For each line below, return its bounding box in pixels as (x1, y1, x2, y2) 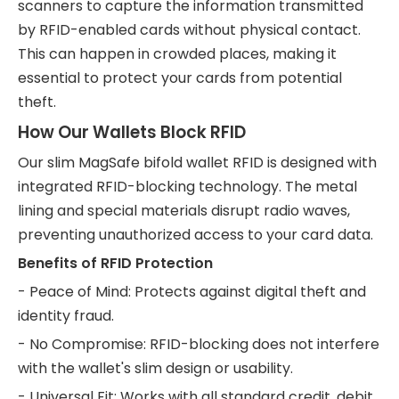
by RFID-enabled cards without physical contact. (18, 20, 361, 40)
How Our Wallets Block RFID (18, 120, 246, 144)
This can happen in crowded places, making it (18, 44, 337, 64)
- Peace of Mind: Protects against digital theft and (18, 281, 366, 302)
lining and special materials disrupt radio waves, (18, 200, 350, 221)
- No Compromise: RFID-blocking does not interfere (18, 334, 379, 354)
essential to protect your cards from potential (18, 68, 342, 88)
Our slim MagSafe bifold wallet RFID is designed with (18, 152, 377, 173)
